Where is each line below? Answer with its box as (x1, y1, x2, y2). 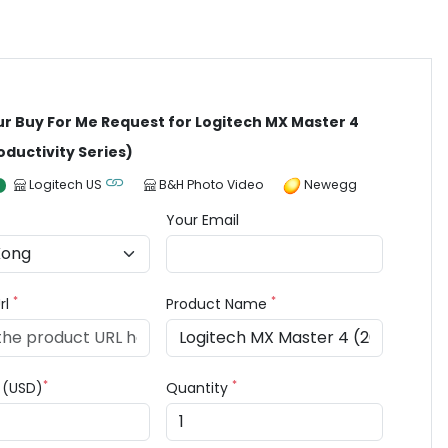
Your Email (166, 210, 240, 230)
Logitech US (29, 176, 103, 193)
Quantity (166, 378, 233, 398)
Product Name (166, 294, 272, 314)
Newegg (304, 176, 358, 193)
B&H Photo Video (159, 176, 265, 193)
